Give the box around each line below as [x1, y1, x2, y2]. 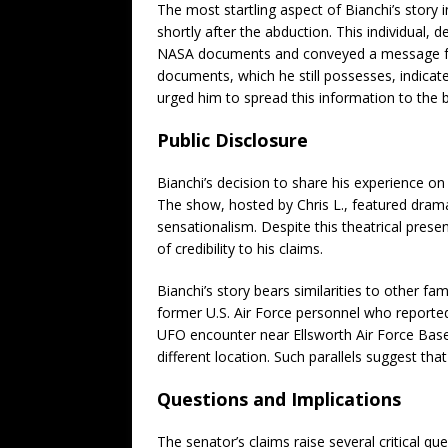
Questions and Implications [157, 386, 401, 411]
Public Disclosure [157, 127, 308, 152]
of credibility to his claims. [157, 238, 323, 258]
